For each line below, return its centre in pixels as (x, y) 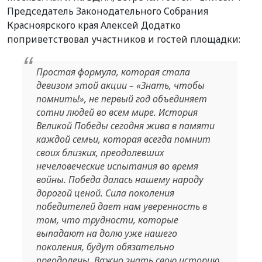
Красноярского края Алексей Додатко (94, 25)
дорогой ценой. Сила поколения (105, 193)
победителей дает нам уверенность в (121, 207)
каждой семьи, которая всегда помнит (123, 139)
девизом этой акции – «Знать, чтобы (120, 86)
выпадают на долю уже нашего (106, 234)
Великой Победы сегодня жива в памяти (125, 126)
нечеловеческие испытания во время (117, 166)
